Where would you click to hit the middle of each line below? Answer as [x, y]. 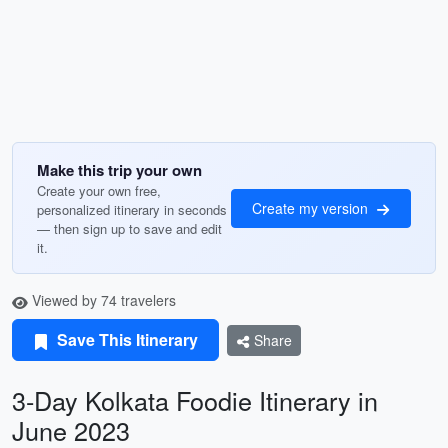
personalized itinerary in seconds [132, 209]
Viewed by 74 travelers [102, 300]
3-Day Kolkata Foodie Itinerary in [195, 400]
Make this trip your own [119, 170]
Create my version [312, 207]
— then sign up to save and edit [129, 228]
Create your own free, [99, 190]
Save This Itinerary [125, 339]
